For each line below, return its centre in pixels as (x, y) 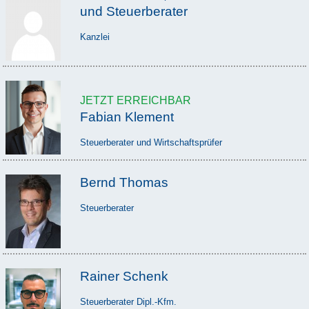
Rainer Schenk (124, 276)
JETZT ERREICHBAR (135, 100)
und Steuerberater (133, 11)
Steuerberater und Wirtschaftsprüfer (151, 142)
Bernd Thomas (124, 182)
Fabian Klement (127, 117)
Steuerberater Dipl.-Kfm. (128, 301)
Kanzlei (94, 37)
